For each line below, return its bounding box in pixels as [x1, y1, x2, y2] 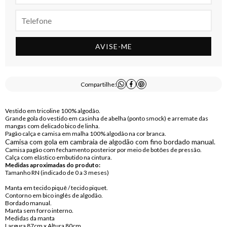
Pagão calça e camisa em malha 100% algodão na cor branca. [5, 130, 166, 137]
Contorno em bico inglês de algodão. [5, 192, 103, 199]
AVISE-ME [95, 42, 132, 51]
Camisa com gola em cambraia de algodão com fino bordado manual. [5, 137, 215, 146]
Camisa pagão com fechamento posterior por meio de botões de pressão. [5, 146, 202, 154]
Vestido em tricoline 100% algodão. [5, 107, 100, 115]
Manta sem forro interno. [5, 207, 73, 214]
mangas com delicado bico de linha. [5, 122, 100, 130]
